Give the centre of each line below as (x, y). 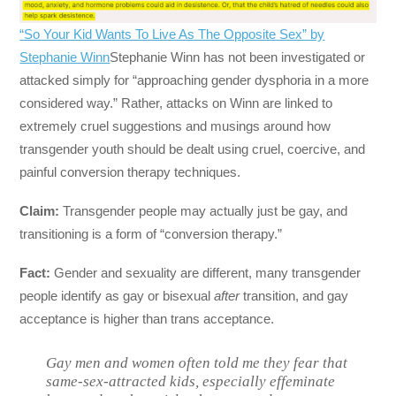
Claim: (42, 210)
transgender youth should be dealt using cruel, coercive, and (193, 148)
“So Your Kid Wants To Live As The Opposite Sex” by (172, 34)
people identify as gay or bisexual (117, 296)
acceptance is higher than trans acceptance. (147, 319)
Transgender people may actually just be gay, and (206, 210)
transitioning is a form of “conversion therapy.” (151, 233)
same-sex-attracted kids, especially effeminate (191, 382)
